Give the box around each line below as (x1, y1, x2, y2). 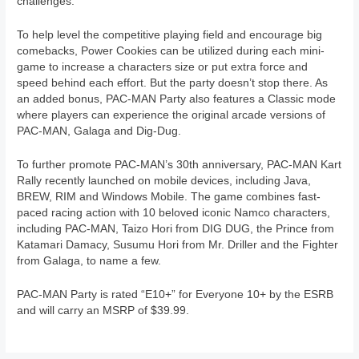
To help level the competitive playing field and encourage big (17, 29, 323, 42)
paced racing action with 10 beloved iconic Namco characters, (17, 207, 331, 220)
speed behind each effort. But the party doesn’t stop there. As (17, 77, 329, 90)
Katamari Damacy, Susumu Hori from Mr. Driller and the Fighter (17, 239, 339, 252)
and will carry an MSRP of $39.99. (17, 305, 190, 317)
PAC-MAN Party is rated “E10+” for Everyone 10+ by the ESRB (17, 288, 334, 301)
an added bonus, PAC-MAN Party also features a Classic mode (17, 93, 337, 106)
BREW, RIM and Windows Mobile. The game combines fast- (17, 191, 321, 204)
